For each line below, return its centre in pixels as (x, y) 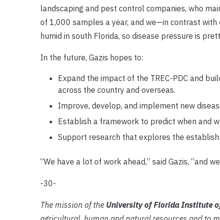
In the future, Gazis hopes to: (92, 57)
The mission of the (73, 205)
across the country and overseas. (116, 90)
